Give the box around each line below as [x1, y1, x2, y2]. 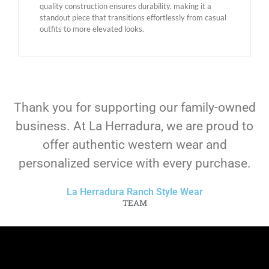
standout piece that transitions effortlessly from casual [40, 12, 226, 22]
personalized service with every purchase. [18, 156, 251, 171]
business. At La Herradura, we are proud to [16, 118, 253, 133]
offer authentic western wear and [42, 137, 227, 152]
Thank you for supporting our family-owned [13, 100, 256, 115]
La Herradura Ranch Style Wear [66, 186, 203, 198]
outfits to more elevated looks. [40, 23, 144, 34]
